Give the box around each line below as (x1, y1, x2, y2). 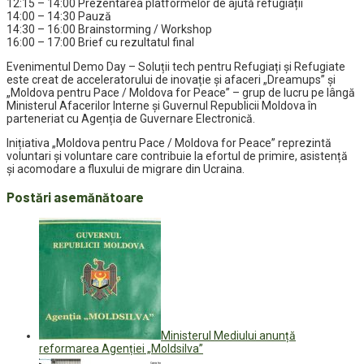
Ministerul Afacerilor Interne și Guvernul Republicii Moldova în (6, 99, 317, 113)
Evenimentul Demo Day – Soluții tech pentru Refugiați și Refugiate (6, 60, 345, 74)
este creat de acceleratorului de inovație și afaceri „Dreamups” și (6, 73, 336, 87)
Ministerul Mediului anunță (161, 328, 296, 342)
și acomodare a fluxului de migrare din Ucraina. (6, 162, 245, 176)
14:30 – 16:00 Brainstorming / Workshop (6, 23, 212, 37)
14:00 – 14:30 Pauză (6, 10, 111, 24)
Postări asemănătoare (6, 188, 144, 205)
